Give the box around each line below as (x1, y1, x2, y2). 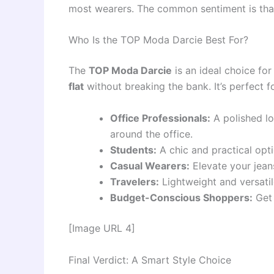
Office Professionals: (110, 111, 210, 124)
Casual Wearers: (110, 159, 190, 172)
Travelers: (110, 175, 159, 188)
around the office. (110, 127, 193, 140)
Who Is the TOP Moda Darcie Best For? (68, 34, 248, 46)
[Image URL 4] (68, 221, 135, 234)
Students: (110, 143, 157, 156)
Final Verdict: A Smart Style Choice (68, 253, 231, 266)
